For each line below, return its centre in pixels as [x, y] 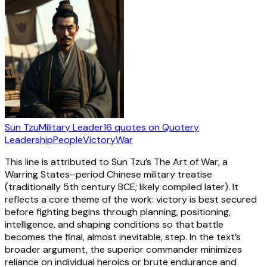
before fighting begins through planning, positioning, [118, 212]
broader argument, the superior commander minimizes [123, 249]
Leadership [29, 139]
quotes [130, 127]
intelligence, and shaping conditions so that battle [114, 224]
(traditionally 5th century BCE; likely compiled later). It [122, 187]
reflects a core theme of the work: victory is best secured [131, 199]
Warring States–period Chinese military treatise [108, 174]
